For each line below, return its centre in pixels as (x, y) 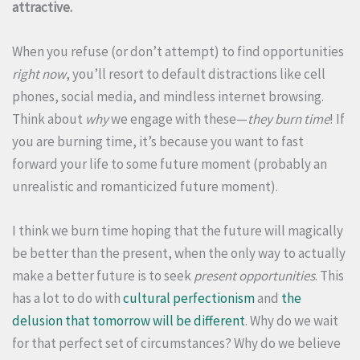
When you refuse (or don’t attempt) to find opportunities (178, 52)
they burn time (288, 119)
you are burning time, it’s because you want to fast (158, 142)
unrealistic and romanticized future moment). (145, 187)
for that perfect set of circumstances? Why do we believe (176, 344)
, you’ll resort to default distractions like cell (196, 74)
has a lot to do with (67, 299)
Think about (49, 119)
